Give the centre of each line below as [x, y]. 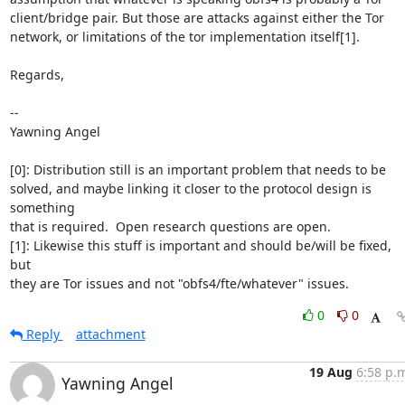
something [42, 207]
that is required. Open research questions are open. [170, 226]
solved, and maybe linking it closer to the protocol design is [190, 188]
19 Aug [330, 372]
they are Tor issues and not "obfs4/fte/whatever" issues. [179, 283]
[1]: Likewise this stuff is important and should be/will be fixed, [200, 245]
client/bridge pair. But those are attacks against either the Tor [197, 18]
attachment [110, 334]
